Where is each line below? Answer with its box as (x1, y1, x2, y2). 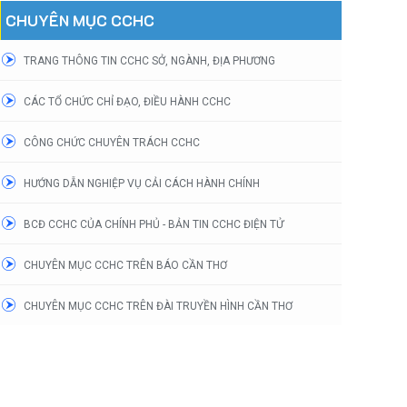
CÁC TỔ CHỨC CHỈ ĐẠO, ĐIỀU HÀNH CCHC (24, 94, 231, 108)
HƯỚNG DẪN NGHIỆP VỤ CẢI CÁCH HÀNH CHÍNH (24, 176, 260, 190)
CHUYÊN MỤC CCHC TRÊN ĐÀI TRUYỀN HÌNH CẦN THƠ (24, 299, 293, 313)
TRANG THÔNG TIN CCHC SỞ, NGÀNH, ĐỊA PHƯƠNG (24, 54, 275, 67)
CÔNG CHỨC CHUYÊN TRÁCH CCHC (24, 135, 200, 149)
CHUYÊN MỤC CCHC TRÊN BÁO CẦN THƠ (24, 258, 227, 272)
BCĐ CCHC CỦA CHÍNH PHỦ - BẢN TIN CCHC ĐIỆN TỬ (24, 217, 283, 231)
